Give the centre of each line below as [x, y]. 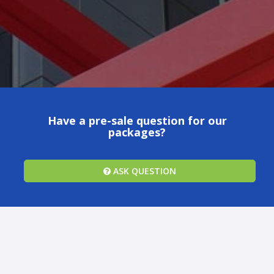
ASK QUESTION [143, 171]
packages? [137, 132]
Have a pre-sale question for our [137, 121]
